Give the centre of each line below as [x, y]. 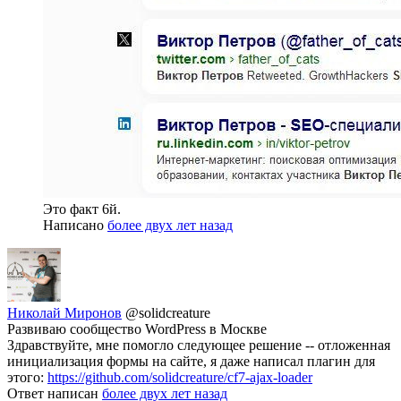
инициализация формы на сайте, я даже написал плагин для [191, 361]
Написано [75, 225]
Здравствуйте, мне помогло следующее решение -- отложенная [199, 345]
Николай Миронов [64, 312]
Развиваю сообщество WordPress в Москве [137, 328]
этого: [27, 377]
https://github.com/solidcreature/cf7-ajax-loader [180, 377]
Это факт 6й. [82, 209]
